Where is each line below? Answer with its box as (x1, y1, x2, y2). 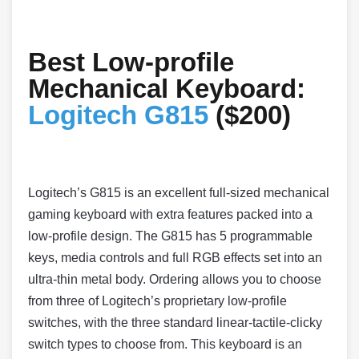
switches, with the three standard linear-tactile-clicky (28, 316, 322, 330)
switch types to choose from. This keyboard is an (28, 337, 302, 352)
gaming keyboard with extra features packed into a (28, 208, 313, 222)
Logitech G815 (28, 100, 208, 131)
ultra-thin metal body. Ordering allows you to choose (28, 272, 321, 287)
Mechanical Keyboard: (28, 74, 305, 104)
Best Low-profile (28, 47, 234, 78)
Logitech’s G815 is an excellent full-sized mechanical (28, 186, 329, 200)
